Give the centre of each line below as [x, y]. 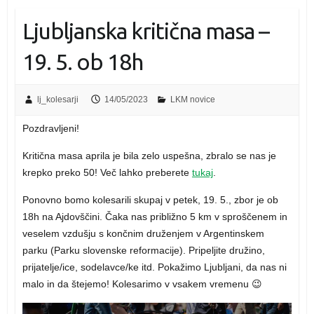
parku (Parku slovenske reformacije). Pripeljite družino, [143, 250]
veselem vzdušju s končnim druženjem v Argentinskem [143, 233]
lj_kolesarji [57, 99]
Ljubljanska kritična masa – [145, 30]
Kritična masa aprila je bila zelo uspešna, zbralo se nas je [149, 155]
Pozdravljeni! [50, 128]
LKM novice [192, 99]
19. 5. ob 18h [82, 61]
